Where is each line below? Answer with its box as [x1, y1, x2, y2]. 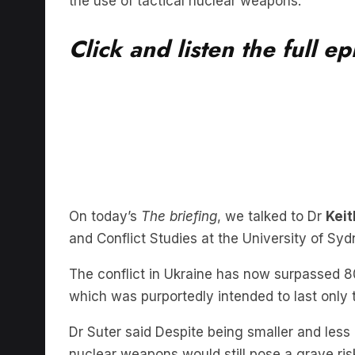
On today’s [69, 184, 141, 200]
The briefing [141, 184, 217, 200]
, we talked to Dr [217, 184, 326, 200]
